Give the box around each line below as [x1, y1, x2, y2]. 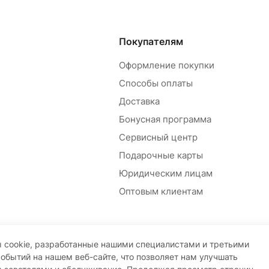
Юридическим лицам [118, 168, 213, 180]
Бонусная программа [118, 113, 211, 125]
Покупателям [118, 35, 183, 48]
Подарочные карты [118, 150, 203, 162]
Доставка [118, 95, 160, 107]
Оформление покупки [118, 59, 214, 71]
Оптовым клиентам [118, 186, 203, 198]
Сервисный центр [118, 131, 198, 144]
